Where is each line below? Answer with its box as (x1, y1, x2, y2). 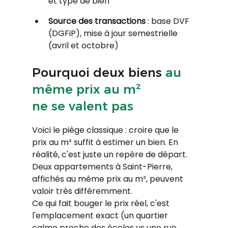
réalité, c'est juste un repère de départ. (32, 148, 189, 160)
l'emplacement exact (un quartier (32, 209, 170, 221)
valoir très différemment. (32, 185, 132, 197)
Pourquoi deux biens (32, 65, 165, 80)
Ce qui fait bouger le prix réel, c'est (32, 197, 172, 209)
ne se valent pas (32, 98, 133, 113)
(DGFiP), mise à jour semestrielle (48, 27, 180, 39)
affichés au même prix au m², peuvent (32, 173, 185, 185)
